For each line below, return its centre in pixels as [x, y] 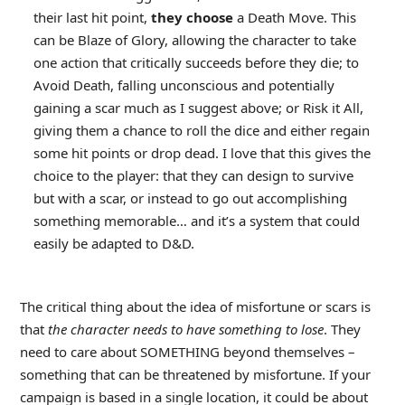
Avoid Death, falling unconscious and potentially [184, 85]
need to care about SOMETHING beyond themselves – [187, 351]
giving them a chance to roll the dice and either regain [201, 130]
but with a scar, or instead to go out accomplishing [190, 198]
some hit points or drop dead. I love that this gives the [202, 152]
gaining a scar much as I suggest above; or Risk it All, [198, 107]
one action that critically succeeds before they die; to [196, 62]
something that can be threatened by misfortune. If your [195, 374]
